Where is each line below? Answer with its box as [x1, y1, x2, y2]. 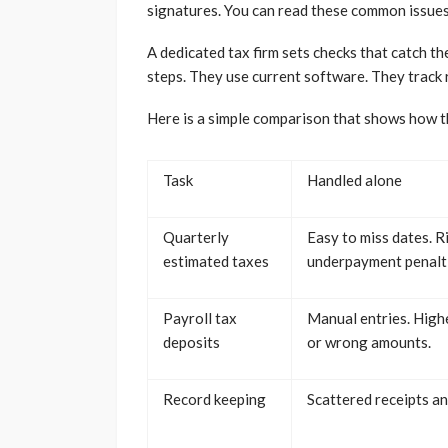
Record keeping [163, 389, 266, 408]
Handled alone [307, 170, 402, 189]
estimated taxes [163, 251, 269, 270]
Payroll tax [163, 308, 237, 327]
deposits [163, 332, 220, 351]
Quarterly [163, 227, 229, 246]
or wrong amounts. [307, 332, 431, 351]
